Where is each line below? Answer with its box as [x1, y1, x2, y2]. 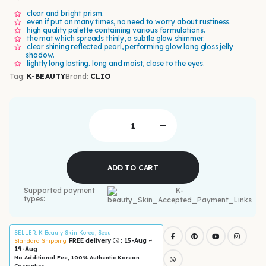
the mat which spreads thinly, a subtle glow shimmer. [26, 33, 205, 43]
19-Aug [14, 245, 37, 254]
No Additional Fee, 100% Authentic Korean [14, 254, 140, 261]
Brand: [65, 72, 91, 81]
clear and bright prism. [26, 8, 104, 18]
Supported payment [24, 185, 95, 195]
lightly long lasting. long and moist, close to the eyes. [26, 58, 205, 68]
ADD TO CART [107, 163, 159, 172]
